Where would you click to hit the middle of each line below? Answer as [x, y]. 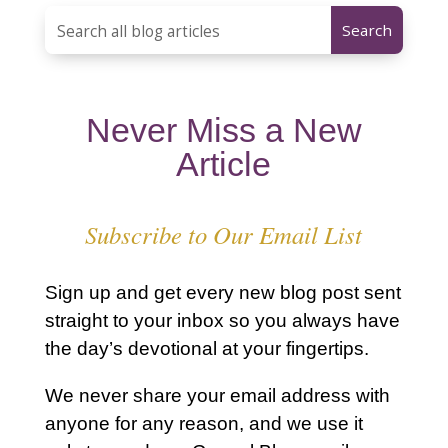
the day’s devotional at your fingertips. [206, 348]
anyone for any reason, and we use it [203, 423]
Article [224, 163]
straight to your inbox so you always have [222, 320]
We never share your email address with [217, 395]
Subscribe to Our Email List [224, 234]
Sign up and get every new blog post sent [222, 292]
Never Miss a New [223, 129]
